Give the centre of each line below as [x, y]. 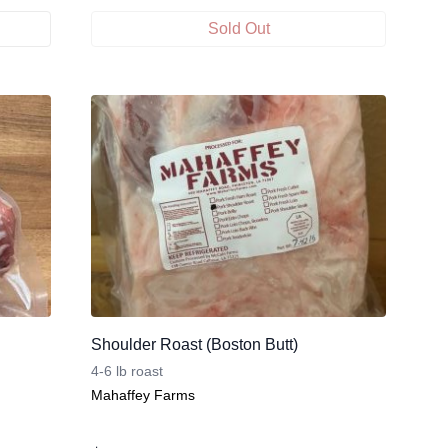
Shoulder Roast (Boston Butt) [194, 344]
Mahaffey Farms [143, 394]
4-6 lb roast [127, 370]
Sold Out [238, 29]
